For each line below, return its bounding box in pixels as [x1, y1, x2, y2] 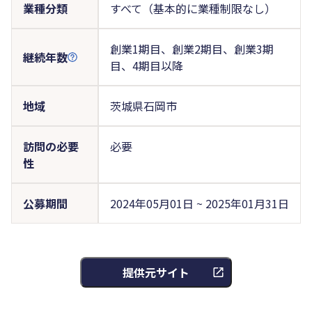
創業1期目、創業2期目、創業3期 [109, 40, 274, 57]
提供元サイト [123, 263, 189, 281]
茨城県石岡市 [109, 97, 177, 114]
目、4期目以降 [109, 56, 183, 74]
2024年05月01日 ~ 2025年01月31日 [109, 194, 289, 212]
